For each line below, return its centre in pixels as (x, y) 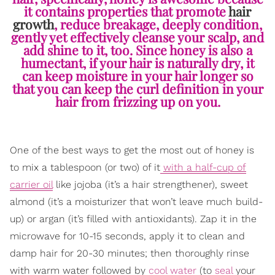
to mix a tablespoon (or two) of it (85, 168)
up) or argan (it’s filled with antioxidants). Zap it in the (133, 219)
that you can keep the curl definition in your (137, 89)
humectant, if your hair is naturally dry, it (137, 63)
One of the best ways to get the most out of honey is (132, 150)
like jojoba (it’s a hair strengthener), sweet (150, 185)
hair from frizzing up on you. (137, 102)
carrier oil (31, 185)
